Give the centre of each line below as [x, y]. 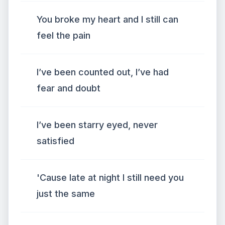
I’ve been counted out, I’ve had [103, 72]
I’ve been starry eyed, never [97, 125]
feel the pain [64, 35]
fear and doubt [69, 88]
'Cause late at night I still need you [110, 178]
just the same [66, 194]
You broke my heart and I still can [107, 19]
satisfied [55, 141]
